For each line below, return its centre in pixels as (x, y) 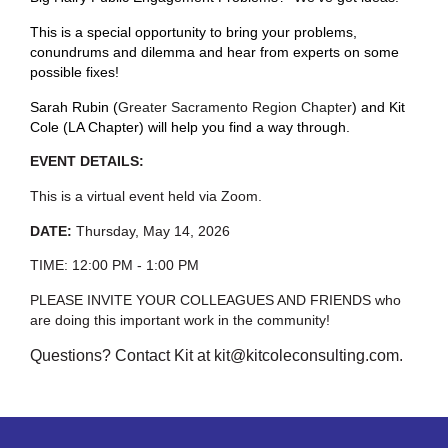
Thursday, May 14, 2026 (151, 230)
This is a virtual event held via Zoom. (148, 196)
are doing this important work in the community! (180, 320)
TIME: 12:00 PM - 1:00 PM (114, 265)
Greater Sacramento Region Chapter (235, 106)
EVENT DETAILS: (87, 161)
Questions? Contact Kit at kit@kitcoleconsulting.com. (216, 355)
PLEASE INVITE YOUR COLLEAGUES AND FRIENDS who (215, 300)
